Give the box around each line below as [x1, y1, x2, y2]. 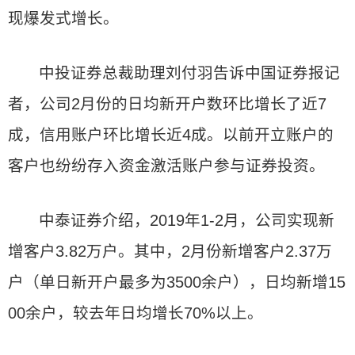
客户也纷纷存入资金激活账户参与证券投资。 [8, 157, 325, 174]
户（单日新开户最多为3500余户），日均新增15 [8, 273, 345, 291]
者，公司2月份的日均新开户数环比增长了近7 [8, 95, 326, 113]
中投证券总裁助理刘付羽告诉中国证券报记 [39, 64, 341, 82]
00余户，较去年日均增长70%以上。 [8, 304, 263, 322]
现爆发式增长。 [8, 10, 119, 27]
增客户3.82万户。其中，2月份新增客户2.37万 [8, 242, 332, 260]
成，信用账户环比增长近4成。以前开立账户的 [8, 126, 334, 143]
